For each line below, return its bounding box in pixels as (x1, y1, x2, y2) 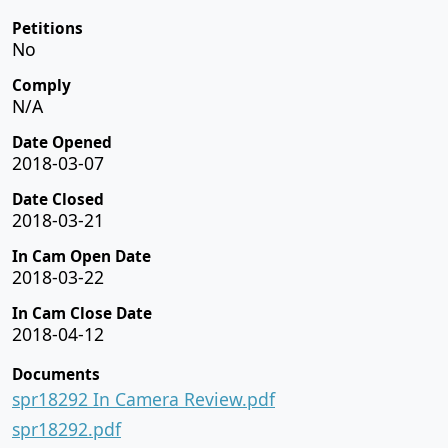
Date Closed (12, 188, 104, 210)
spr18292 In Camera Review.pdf (12, 386, 275, 411)
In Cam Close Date (12, 302, 152, 324)
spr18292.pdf (12, 416, 121, 441)
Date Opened (12, 131, 112, 153)
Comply (12, 74, 71, 96)
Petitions (12, 17, 83, 39)
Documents (12, 363, 100, 385)
